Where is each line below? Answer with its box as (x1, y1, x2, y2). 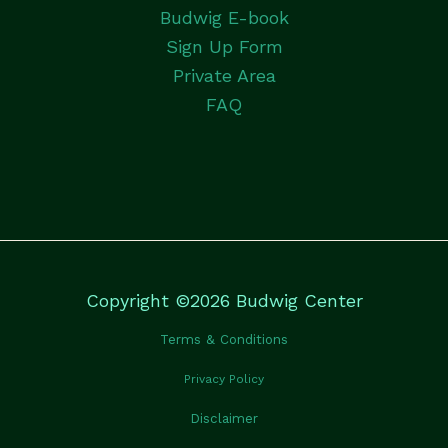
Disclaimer (190, 410, 258, 426)
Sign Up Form (165, 36, 283, 58)
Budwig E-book (159, 7, 289, 29)
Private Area (172, 65, 276, 87)
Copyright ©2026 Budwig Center (85, 289, 363, 311)
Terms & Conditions (160, 331, 288, 347)
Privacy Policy (184, 371, 264, 386)
